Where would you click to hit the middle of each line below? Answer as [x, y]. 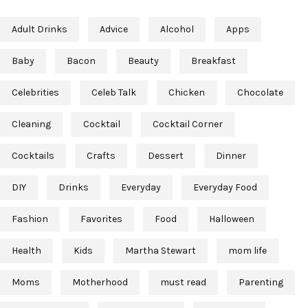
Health [26, 251]
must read [183, 283]
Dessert [166, 156]
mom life [247, 251]
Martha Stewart [161, 251]
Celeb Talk [114, 93]
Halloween [232, 219]
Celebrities [35, 93]
